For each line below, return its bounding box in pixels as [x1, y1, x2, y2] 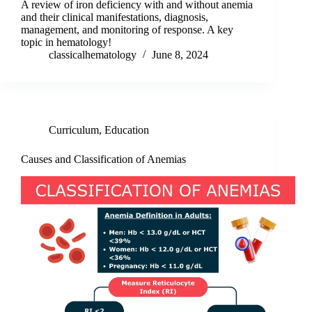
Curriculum [49, 124, 99, 136]
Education [104, 124, 149, 136]
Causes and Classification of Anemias [21, 153, 186, 166]
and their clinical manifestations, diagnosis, [21, 11, 208, 24]
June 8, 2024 [152, 49, 208, 61]
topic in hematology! [21, 36, 111, 49]
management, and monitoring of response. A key [21, 24, 233, 36]
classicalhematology [49, 49, 136, 61]
